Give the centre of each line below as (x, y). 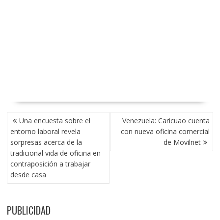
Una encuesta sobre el (55, 120)
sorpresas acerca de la (46, 142)
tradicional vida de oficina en (55, 153)
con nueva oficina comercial (165, 131)
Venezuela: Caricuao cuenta (166, 120)
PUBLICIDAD (28, 210)
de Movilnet (182, 142)
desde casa (28, 174)
